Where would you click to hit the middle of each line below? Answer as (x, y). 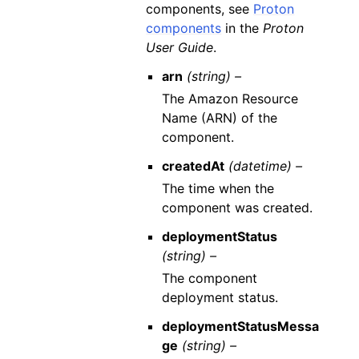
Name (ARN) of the (219, 117)
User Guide (180, 47)
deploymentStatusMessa (240, 326)
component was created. (237, 207)
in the (242, 28)
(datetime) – (265, 165)
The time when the (218, 188)
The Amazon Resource (230, 98)
